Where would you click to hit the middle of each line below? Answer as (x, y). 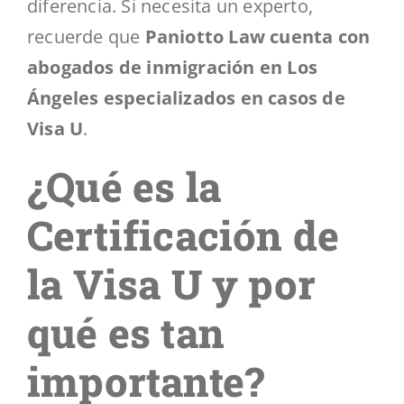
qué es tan (126, 332)
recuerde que (86, 36)
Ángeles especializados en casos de (186, 97)
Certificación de (184, 234)
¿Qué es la (124, 186)
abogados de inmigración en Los (173, 67)
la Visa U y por (171, 283)
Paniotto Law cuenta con (257, 36)
